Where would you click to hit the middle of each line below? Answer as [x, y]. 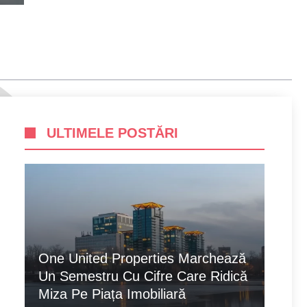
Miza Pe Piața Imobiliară [112, 294]
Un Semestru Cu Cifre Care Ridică [143, 277]
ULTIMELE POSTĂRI [112, 133]
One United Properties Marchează [142, 259]
